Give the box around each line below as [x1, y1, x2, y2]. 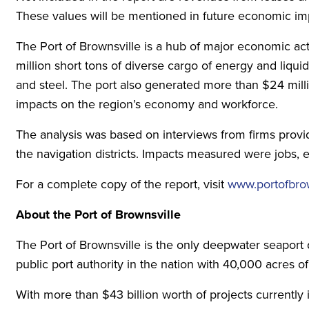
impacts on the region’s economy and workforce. [15, 97, 278, 112]
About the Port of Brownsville [15, 207, 181, 222]
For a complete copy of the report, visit [15, 177, 228, 192]
